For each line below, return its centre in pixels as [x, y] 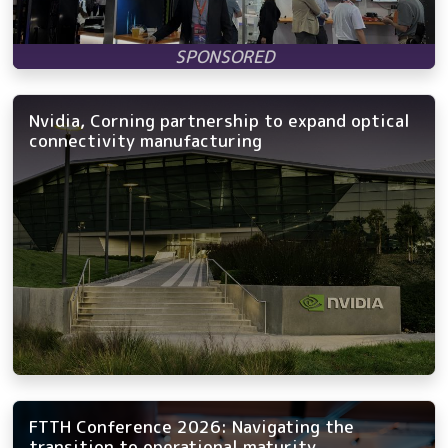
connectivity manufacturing [145, 140]
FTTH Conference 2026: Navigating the [191, 427]
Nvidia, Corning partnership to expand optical [219, 120]
